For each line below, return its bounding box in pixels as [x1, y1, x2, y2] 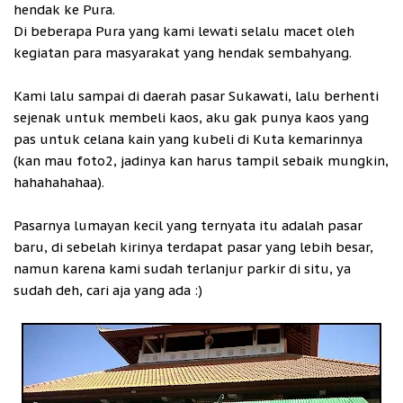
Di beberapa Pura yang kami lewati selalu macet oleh [13, 22, 354, 40]
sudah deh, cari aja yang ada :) [13, 281, 202, 299]
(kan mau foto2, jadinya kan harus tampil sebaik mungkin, [13, 151, 389, 169]
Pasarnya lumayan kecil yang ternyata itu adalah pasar [13, 216, 363, 234]
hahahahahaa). [13, 173, 104, 191]
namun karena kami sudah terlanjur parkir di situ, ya [13, 259, 351, 277]
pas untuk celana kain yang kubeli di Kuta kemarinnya [13, 130, 363, 148]
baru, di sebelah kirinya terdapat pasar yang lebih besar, [13, 237, 373, 255]
